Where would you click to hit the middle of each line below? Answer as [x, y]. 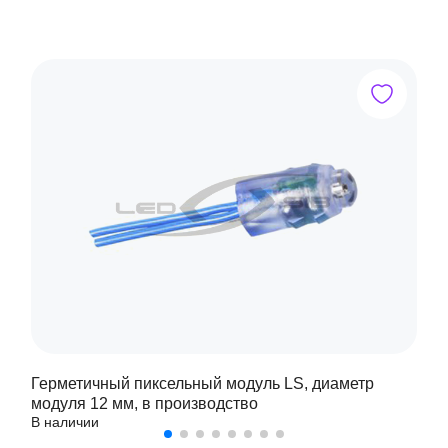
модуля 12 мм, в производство [144, 403]
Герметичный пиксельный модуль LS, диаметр [202, 383]
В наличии [64, 422]
